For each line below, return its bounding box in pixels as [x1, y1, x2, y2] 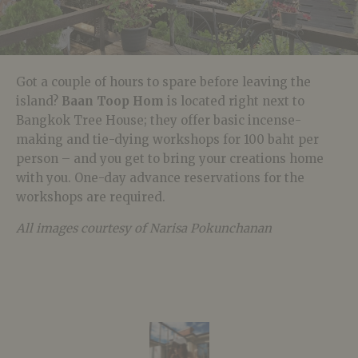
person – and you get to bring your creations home [16, 151, 324, 167]
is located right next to [164, 93, 304, 109]
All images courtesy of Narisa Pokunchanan [16, 221, 272, 237]
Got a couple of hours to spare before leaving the [16, 74, 311, 90]
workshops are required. [16, 189, 165, 205]
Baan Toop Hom [62, 93, 164, 109]
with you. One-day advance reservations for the [16, 170, 304, 186]
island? [16, 93, 62, 109]
